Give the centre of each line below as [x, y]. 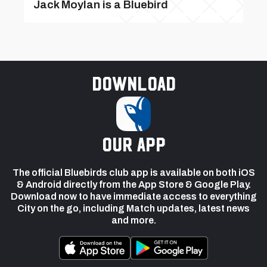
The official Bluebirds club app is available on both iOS [133, 173]
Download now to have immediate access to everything [133, 196]
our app [133, 144]
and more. [133, 220]
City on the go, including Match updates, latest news [133, 208]
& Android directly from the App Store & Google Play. [133, 184]
